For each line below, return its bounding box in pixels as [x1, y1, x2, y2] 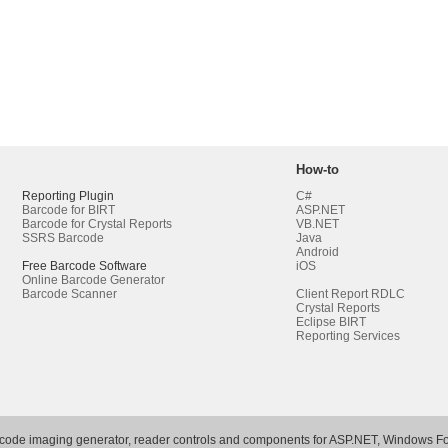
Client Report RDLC [296, 287, 405, 301]
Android [296, 245, 339, 259]
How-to [296, 162, 339, 177]
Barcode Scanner [22, 287, 117, 301]
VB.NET [296, 217, 339, 231]
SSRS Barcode [22, 231, 104, 245]
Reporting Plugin [22, 189, 114, 203]
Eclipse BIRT [296, 315, 366, 329]
